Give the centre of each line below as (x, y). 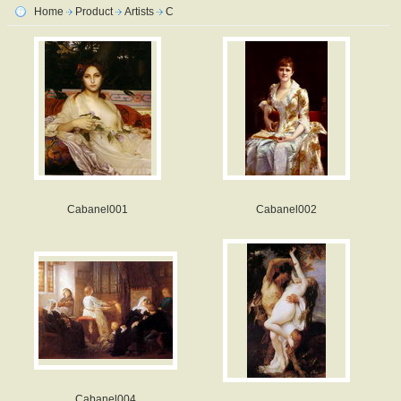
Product (94, 12)
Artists (139, 12)
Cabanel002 (286, 209)
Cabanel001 (98, 209)
